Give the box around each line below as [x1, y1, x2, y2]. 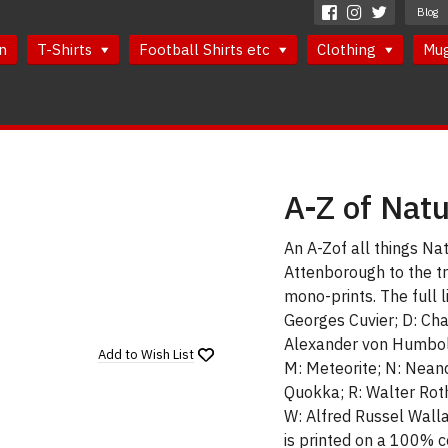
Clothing [317, 40, 380, 59]
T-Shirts [37, 40, 96, 59]
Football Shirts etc [139, 40, 274, 59]
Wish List [141, 346, 194, 364]
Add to [98, 346, 141, 364]
